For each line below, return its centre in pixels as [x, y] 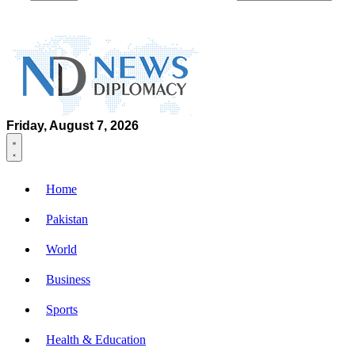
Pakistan [67, 219]
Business [68, 279]
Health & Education [96, 340]
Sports [62, 309]
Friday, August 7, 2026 [73, 126]
